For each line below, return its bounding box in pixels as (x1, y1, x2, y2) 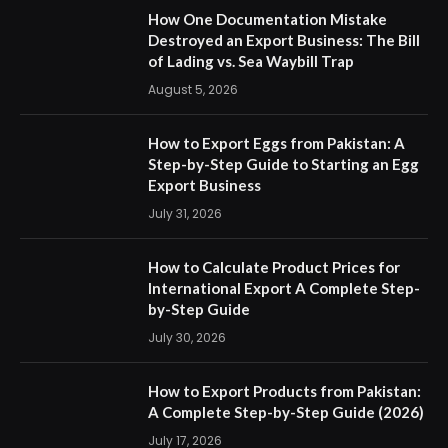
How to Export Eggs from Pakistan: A (148, 133, 405, 152)
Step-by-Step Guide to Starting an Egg (148, 154, 419, 173)
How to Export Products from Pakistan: (148, 381, 421, 400)
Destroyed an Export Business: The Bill (148, 30, 420, 49)
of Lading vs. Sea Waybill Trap (148, 51, 354, 70)
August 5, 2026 (148, 80, 238, 98)
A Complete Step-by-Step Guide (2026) (148, 402, 424, 421)
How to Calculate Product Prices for (148, 257, 400, 276)
